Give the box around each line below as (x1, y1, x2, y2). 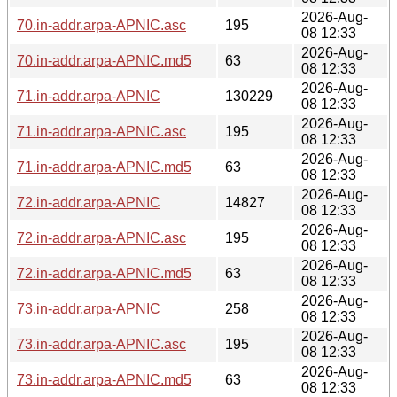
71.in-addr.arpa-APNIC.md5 (17, 159, 191, 175)
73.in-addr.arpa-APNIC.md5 (17, 371, 191, 387)
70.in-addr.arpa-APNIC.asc (17, 17, 186, 33)
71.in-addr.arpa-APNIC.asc (17, 123, 186, 139)
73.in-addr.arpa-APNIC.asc (17, 336, 186, 352)
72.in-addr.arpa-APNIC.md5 (17, 265, 191, 281)
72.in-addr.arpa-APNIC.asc (17, 230, 186, 245)
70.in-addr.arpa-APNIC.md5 (17, 52, 191, 68)
